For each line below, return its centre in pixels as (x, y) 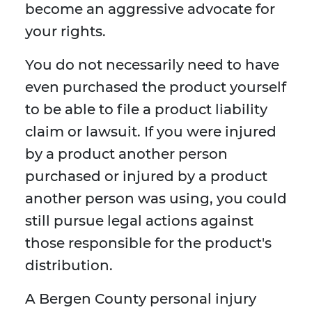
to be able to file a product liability (146, 110)
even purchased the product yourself (156, 87)
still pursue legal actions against (139, 221)
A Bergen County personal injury (141, 299)
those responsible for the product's (148, 243)
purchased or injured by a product (146, 177)
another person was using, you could (156, 199)
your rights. (65, 32)
